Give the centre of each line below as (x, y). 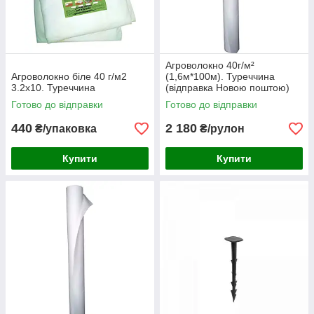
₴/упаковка (64, 129)
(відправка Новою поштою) (227, 88)
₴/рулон (221, 129)
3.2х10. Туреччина (53, 88)
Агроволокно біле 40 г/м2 (69, 77)
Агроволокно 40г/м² (210, 66)
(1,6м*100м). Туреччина (220, 77)
